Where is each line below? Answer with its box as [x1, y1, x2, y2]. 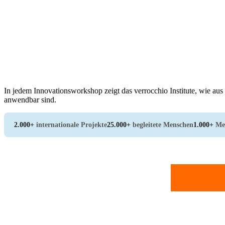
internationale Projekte [34, 120, 107, 129]
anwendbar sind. [4, 95, 56, 104]
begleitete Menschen [131, 120, 193, 129]
